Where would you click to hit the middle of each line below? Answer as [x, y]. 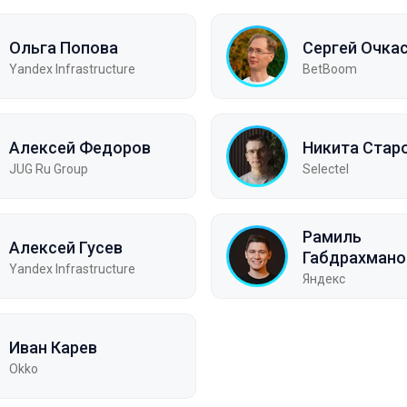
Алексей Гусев [66, 247]
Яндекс [324, 279]
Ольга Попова [64, 47]
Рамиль [332, 237]
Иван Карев [53, 347]
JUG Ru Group [49, 169]
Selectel [326, 169]
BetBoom [330, 69]
